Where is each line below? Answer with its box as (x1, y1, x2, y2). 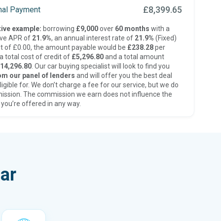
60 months (114, 25, 149, 33)
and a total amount (103, 53, 164, 61)
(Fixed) (153, 34, 177, 42)
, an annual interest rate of (51, 34, 135, 42)
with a (149, 25, 170, 33)
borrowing (41, 25, 76, 33)
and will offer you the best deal (74, 72, 172, 79)
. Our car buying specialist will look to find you (31, 62, 170, 70)
